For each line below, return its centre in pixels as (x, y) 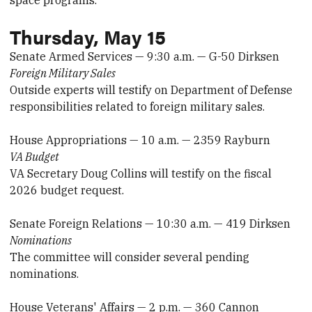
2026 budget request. (67, 190)
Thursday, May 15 (88, 37)
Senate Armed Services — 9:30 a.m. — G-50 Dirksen (145, 57)
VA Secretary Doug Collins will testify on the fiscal (141, 174)
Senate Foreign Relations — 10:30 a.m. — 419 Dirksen (150, 224)
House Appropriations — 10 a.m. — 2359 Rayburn (140, 140)
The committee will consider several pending (130, 257)
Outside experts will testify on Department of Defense (151, 90)
